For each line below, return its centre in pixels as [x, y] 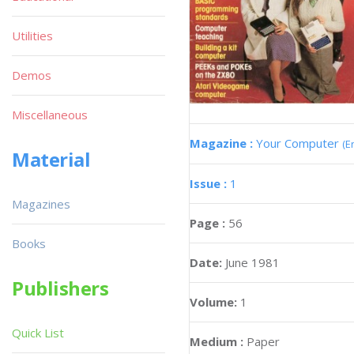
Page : [209, 222]
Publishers [60, 288]
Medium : [217, 341]
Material [51, 159]
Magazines [41, 204]
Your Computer [299, 143]
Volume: [215, 301]
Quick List [38, 333]
